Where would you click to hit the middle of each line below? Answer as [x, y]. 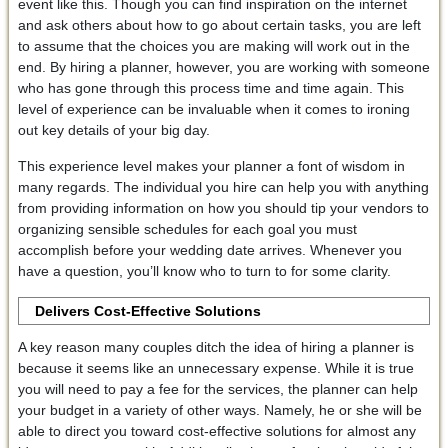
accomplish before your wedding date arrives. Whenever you [209, 249]
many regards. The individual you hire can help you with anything [223, 186]
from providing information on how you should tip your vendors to [223, 207]
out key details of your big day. [113, 129]
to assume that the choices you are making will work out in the [213, 45]
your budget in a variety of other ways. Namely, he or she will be [219, 409]
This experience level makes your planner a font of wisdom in [211, 165]
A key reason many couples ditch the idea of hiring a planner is [215, 346]
